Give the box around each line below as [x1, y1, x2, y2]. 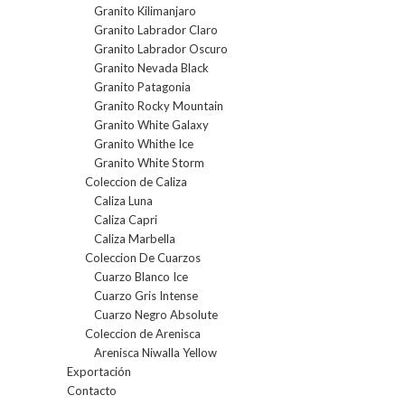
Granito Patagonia [94, 80, 191, 95]
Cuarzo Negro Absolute [94, 307, 218, 323]
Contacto [67, 383, 117, 399]
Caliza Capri [94, 212, 157, 228]
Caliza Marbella [94, 231, 175, 247]
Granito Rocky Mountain [94, 99, 223, 114]
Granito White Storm [94, 155, 204, 171]
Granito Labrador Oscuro [94, 42, 228, 57]
